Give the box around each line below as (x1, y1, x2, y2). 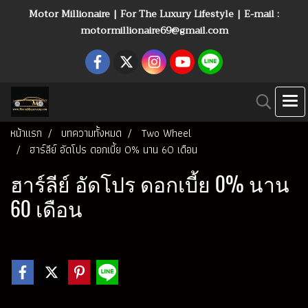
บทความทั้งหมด (61, 124, 122, 142)
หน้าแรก (10, 124, 42, 142)
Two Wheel (141, 124, 191, 142)
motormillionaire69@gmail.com (80, 22, 228, 38)
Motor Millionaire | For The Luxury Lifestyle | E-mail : (29, 5, 279, 22)
